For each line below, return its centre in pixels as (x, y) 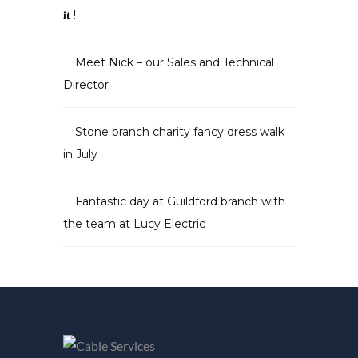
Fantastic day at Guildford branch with (180, 202)
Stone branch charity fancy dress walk (180, 132)
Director (86, 85)
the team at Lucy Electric (134, 224)
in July (80, 155)
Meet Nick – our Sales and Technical (175, 63)
